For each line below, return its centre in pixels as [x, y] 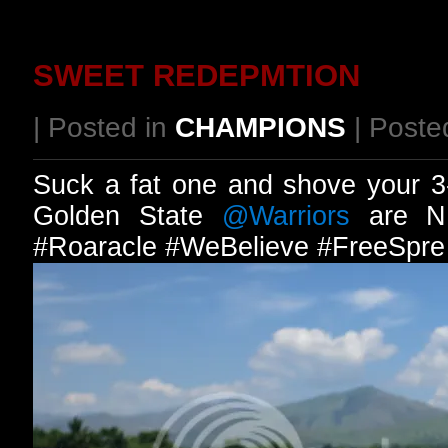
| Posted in [104, 127]
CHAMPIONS [260, 127]
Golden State [127, 216]
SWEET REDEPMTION [196, 76]
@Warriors [285, 216]
